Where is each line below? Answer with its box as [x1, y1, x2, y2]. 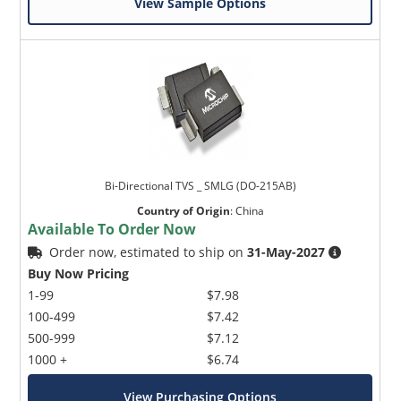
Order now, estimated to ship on [49, 243, 248, 261]
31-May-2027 [247, 243, 326, 261]
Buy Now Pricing [28, 265, 130, 283]
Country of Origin [136, 203, 230, 219]
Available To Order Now [28, 219, 197, 240]
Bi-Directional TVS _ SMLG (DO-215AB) [104, 178, 296, 194]
